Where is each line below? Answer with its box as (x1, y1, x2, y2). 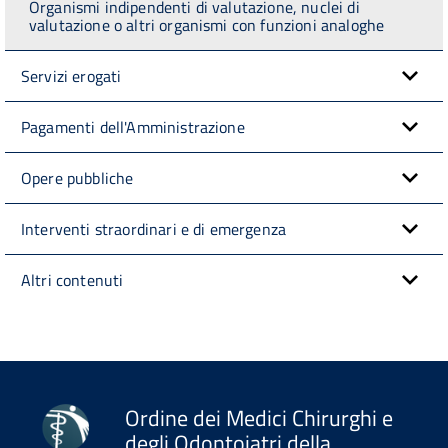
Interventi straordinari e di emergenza (21, 216, 287, 241)
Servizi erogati (21, 63, 122, 88)
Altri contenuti (21, 267, 124, 292)
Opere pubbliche (21, 165, 134, 190)
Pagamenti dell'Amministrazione (21, 114, 245, 139)
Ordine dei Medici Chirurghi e (125, 400, 393, 435)
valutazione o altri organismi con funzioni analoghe (29, 12, 385, 37)
